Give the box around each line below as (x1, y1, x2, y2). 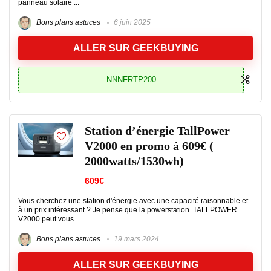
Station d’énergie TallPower (85, 125, 230, 137)
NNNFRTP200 (106, 75, 156, 84)
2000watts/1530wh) (85, 155, 184, 168)
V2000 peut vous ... (18, 215, 81, 223)
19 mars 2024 (112, 235, 159, 244)
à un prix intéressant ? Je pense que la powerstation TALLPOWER (18, 206, 237, 214)
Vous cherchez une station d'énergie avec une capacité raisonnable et (18, 197, 248, 205)
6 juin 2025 (112, 18, 151, 27)
